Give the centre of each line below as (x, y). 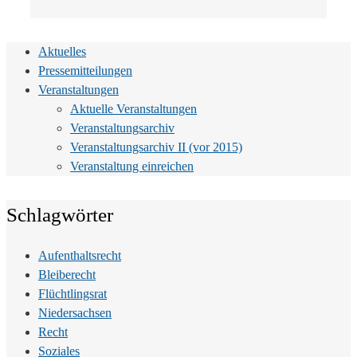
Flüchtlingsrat (73, 293)
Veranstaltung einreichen (132, 166)
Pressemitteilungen (85, 70)
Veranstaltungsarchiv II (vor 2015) (156, 147)
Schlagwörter (60, 214)
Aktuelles (62, 51)
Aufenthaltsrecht (80, 255)
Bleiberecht (67, 274)
